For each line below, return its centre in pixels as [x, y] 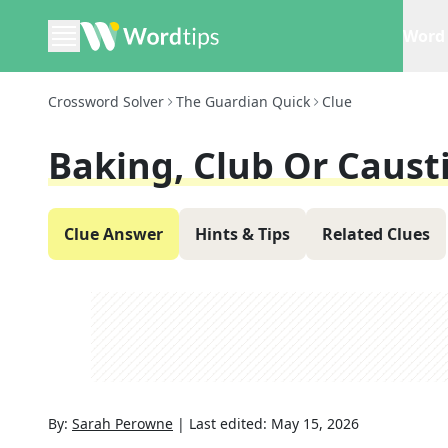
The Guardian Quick [243, 101]
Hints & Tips [242, 234]
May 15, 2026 [315, 423]
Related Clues [376, 234]
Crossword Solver [106, 101]
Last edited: [230, 423]
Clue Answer [113, 234]
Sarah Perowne [122, 423]
